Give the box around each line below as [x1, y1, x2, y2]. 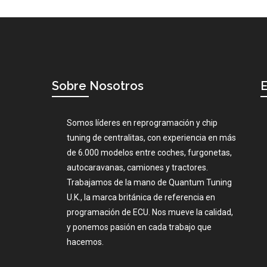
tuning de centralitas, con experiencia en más [67, 132, 237, 142]
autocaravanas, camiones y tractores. [67, 162, 209, 172]
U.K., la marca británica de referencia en [67, 192, 216, 202]
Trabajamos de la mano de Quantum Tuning [67, 177, 232, 187]
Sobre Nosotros [52, 78, 144, 93]
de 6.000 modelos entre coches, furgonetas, [67, 147, 232, 157]
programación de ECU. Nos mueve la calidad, [67, 207, 234, 217]
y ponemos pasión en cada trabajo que [67, 222, 212, 232]
